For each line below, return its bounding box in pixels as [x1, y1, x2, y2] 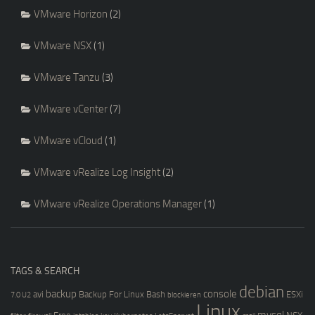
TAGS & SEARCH [11, 264, 79, 277]
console [203, 287, 237, 300]
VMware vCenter [34, 102, 108, 115]
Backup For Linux [79, 288, 144, 300]
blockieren [167, 290, 201, 300]
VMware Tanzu [34, 70, 100, 84]
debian [239, 282, 284, 302]
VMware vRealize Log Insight [34, 165, 160, 179]
